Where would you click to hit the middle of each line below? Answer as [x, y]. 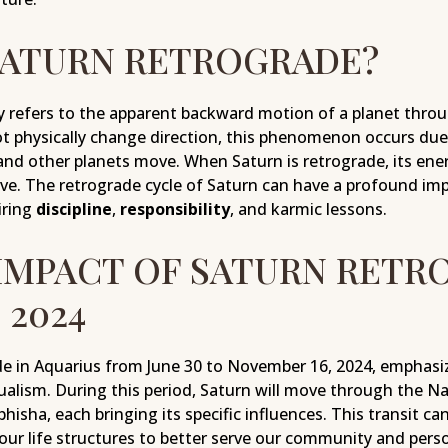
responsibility [174, 209]
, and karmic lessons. [308, 209]
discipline [73, 209]
